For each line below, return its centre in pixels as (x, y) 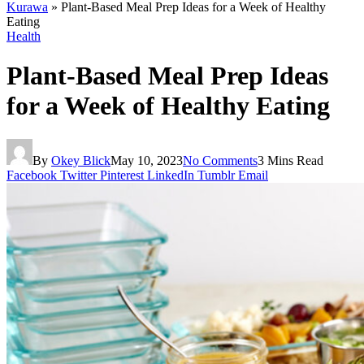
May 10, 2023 (147, 160)
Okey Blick (81, 160)
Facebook (32, 175)
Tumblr (216, 175)
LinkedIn (171, 175)
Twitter (78, 175)
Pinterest (122, 175)
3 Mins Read (290, 160)
